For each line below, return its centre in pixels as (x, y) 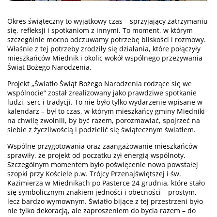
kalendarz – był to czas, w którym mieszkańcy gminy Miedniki (106, 111)
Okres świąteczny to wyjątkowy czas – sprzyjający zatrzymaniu (108, 21)
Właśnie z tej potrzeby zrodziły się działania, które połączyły (104, 48)
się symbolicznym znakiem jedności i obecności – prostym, (102, 192)
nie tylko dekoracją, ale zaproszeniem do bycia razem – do (101, 210)
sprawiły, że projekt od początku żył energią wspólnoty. (96, 155)
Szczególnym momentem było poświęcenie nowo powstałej (103, 164)
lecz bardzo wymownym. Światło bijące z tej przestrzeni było (105, 201)
